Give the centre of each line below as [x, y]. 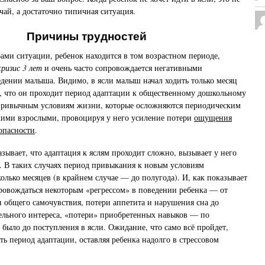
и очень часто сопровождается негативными [122, 67]
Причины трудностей [86, 37]
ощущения [213, 117]
